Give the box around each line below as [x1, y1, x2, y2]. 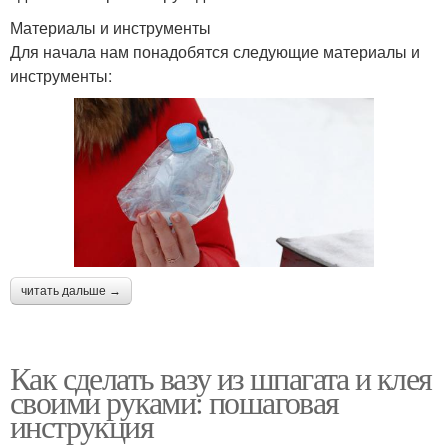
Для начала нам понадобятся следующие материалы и [10, 40, 420, 64]
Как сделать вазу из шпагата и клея [10, 355, 432, 399]
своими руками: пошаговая [10, 379, 339, 423]
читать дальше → [21, 283, 121, 298]
